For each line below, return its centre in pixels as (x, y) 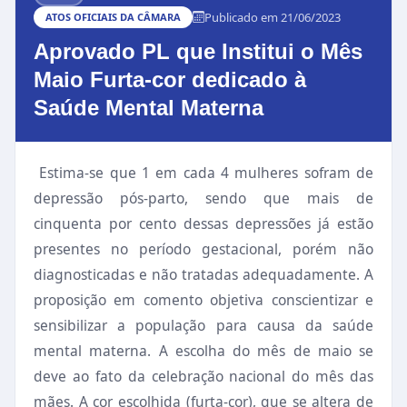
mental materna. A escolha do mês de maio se (203, 351)
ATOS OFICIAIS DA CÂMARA (113, 17)
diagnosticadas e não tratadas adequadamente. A (203, 274)
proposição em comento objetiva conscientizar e (203, 300)
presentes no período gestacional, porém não (203, 249)
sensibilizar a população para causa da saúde (203, 325)
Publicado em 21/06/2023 (273, 17)
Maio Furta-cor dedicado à (170, 79)
